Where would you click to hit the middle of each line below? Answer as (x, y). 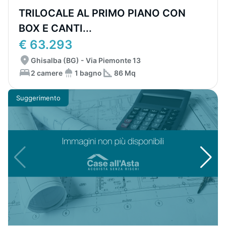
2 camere (47, 73)
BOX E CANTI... (55, 28)
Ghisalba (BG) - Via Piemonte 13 (86, 60)
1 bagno (88, 73)
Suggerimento (38, 98)
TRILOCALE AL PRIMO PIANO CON (102, 13)
